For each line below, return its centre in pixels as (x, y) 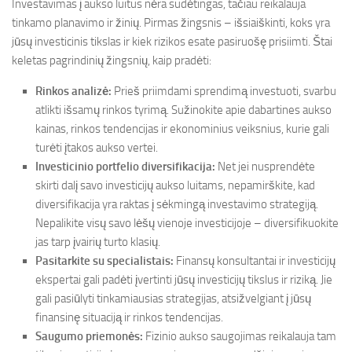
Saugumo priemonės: (89, 336)
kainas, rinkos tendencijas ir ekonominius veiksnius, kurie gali (182, 129)
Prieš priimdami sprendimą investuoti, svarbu (224, 91)
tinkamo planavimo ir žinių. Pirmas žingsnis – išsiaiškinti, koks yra (171, 23)
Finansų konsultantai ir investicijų (255, 261)
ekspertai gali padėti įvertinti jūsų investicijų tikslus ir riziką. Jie (184, 280)
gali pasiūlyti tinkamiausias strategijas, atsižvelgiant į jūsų (173, 299)
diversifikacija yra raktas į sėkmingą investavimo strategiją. (177, 204)
